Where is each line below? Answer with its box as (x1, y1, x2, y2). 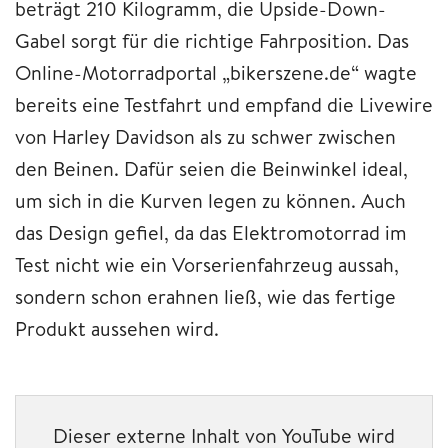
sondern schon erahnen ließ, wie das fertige (15, 282, 396, 310)
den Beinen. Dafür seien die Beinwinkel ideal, (15, 154, 408, 182)
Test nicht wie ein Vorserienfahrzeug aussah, (15, 250, 399, 278)
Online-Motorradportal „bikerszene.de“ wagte (15, 58, 417, 86)
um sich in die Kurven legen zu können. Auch (15, 186, 406, 214)
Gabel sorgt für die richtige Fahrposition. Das (15, 26, 409, 54)
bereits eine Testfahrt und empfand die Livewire (15, 90, 433, 118)
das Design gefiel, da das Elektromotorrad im (15, 218, 407, 246)
